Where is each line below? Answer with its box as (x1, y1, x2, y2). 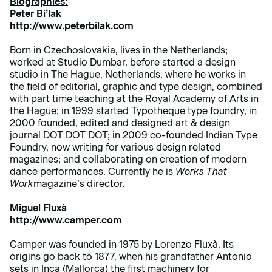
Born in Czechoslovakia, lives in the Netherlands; (10, 44, 228, 56)
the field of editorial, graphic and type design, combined (10, 81, 262, 93)
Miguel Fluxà (10, 202, 69, 214)
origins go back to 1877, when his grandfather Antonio (10, 251, 252, 263)
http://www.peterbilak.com (10, 20, 134, 32)
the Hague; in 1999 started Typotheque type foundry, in (10, 105, 257, 117)
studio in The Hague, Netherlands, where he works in (10, 69, 246, 81)
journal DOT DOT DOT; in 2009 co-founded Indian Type (10, 129, 257, 141)
